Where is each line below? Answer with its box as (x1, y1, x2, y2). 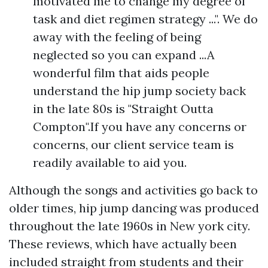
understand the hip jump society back (33, 83, 246, 98)
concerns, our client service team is (33, 137, 234, 152)
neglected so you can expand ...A (33, 47, 215, 62)
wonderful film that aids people (33, 65, 209, 80)
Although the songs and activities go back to (9, 182, 258, 197)
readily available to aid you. (33, 155, 187, 170)
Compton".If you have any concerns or (33, 119, 246, 134)
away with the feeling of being (33, 29, 201, 44)
